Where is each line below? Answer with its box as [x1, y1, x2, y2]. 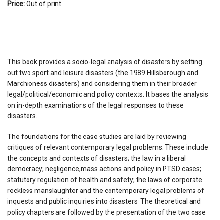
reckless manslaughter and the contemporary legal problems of [7, 186, 204, 194]
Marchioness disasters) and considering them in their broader [7, 79, 197, 87]
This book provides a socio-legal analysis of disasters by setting [7, 57, 202, 66]
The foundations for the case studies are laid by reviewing [7, 132, 186, 140]
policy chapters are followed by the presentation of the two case [7, 208, 206, 216]
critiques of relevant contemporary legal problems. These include [7, 143, 208, 151]
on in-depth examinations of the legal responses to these [7, 101, 184, 109]
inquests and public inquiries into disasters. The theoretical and [7, 197, 201, 205]
